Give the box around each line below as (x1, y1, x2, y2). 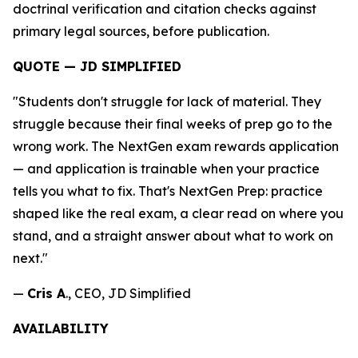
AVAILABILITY (13, 320, 109, 336)
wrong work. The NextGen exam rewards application (13, 138, 339, 154)
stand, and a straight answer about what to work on (13, 228, 333, 244)
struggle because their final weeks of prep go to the (13, 116, 332, 132)
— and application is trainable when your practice (13, 161, 320, 177)
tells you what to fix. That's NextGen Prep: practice (13, 183, 323, 199)
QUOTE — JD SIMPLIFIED (13, 58, 181, 74)
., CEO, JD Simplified (66, 285, 191, 301)
